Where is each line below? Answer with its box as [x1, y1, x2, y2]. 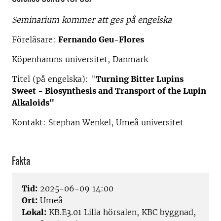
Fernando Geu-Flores [58, 35, 144, 44]
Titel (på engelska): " [12, 74, 96, 84]
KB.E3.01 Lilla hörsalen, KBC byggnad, [46, 207, 196, 218]
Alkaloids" [12, 98, 54, 108]
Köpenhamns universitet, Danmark [12, 54, 148, 64]
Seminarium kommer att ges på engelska [12, 15, 172, 25]
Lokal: [22, 207, 46, 218]
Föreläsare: [12, 35, 58, 44]
